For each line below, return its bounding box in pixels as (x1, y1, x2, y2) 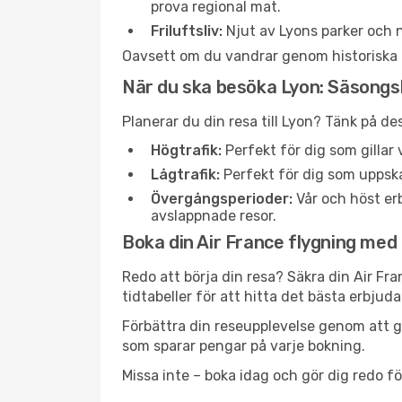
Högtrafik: (151, 142, 222, 159)
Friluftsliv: (151, 22, 223, 39)
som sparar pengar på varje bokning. (122, 337, 365, 354)
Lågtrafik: (151, 166, 220, 183)
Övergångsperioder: (151, 190, 293, 207)
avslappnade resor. (151, 207, 276, 224)
